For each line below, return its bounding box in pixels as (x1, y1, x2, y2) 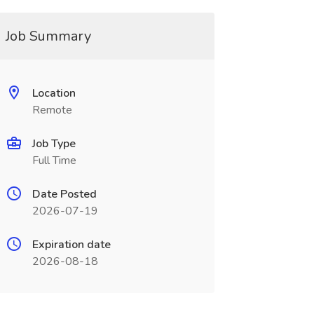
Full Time (32, 153, 76, 168)
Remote (32, 102, 72, 118)
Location (32, 86, 76, 101)
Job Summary (5, 27, 91, 46)
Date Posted (32, 186, 97, 202)
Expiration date (32, 237, 111, 252)
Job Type (32, 136, 76, 151)
